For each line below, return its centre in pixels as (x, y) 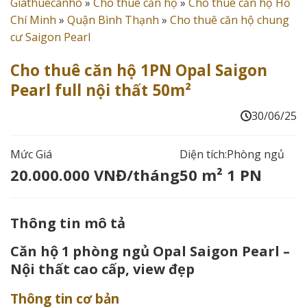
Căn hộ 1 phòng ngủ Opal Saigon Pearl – (150, 251)
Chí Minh (33, 20)
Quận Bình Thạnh (113, 20)
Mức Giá (31, 154)
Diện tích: (203, 154)
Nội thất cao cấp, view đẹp (102, 269)
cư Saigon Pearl (50, 37)
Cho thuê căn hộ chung (230, 20)
